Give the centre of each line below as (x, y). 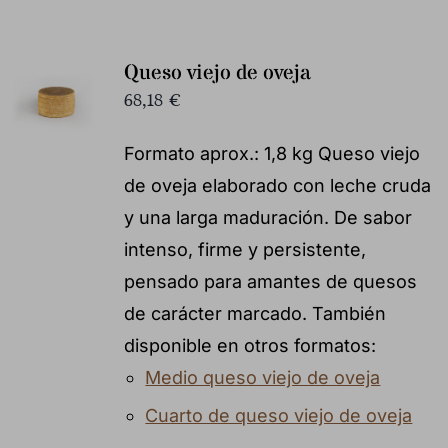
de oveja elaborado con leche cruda (277, 185)
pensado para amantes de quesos (270, 281)
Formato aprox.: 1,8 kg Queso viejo (271, 153)
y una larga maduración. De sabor (267, 217)
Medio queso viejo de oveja (263, 377)
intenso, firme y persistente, (244, 249)
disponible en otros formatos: (249, 345)
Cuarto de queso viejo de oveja (279, 415)
